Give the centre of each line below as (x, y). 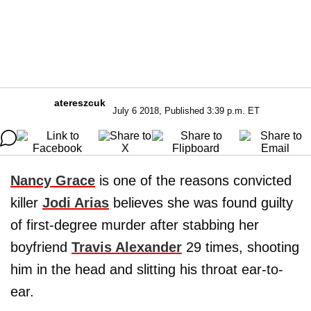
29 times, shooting (241, 247)
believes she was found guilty (201, 203)
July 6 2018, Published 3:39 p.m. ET (186, 111)
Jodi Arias (76, 203)
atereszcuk (80, 103)
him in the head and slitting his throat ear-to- (147, 269)
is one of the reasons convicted (193, 180)
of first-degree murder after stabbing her (135, 225)
